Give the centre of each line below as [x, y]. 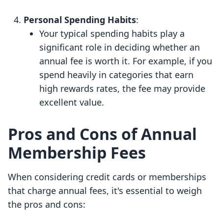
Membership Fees [77, 153]
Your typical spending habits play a [112, 34]
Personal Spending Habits [80, 20]
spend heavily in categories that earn [116, 75]
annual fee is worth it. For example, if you [126, 61]
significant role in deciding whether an [120, 47]
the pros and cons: [47, 205]
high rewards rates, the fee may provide [122, 89]
